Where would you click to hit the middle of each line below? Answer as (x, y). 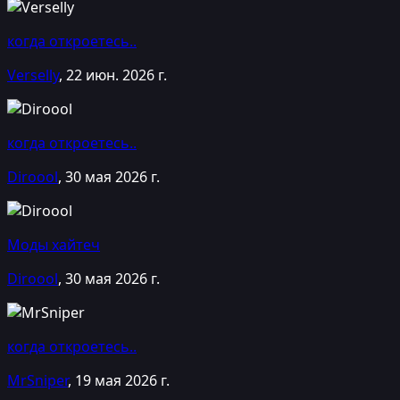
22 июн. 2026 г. (117, 75)
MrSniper (37, 380)
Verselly (33, 75)
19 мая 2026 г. (122, 380)
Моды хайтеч (54, 244)
